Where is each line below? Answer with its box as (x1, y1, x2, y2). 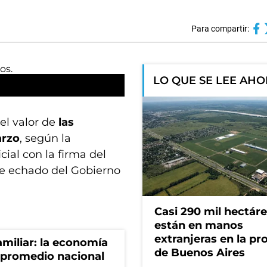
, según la (20, 132, 71, 145)
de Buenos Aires (154, 246, 245, 260)
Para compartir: (191, 24, 249, 33)
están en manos (154, 219, 243, 232)
